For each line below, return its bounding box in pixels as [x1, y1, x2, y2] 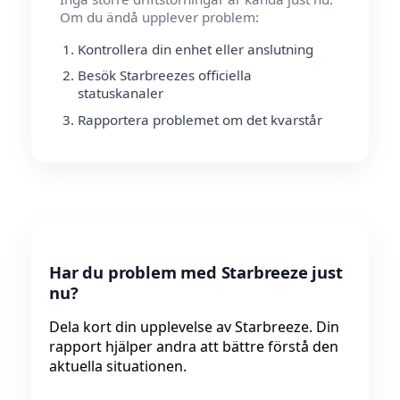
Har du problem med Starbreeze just [49, 260, 343, 283]
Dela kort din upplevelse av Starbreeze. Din [49, 316, 339, 337]
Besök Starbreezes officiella [78, 66, 252, 85]
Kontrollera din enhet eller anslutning [78, 39, 313, 58]
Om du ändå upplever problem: [60, 7, 259, 26]
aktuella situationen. [49, 355, 187, 376]
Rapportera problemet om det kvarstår [78, 110, 322, 129]
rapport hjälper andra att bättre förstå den [49, 336, 338, 356]
